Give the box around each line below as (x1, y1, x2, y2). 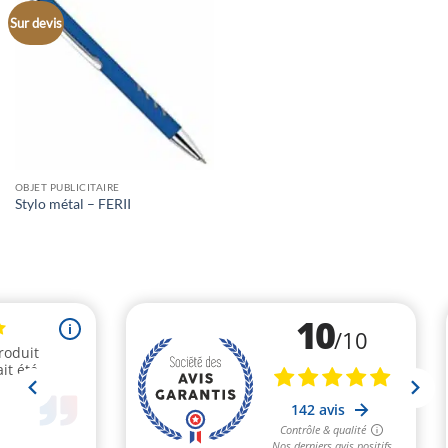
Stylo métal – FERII (14, 196, 131, 213)
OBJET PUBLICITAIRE (14, 180, 120, 193)
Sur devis (10, 15, 63, 32)
